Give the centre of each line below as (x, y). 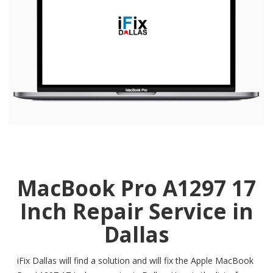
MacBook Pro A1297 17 (136, 188)
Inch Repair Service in (136, 211)
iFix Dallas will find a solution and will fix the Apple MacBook (135, 261)
